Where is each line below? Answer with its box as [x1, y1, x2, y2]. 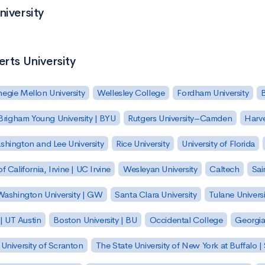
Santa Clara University [115, 188, 197, 200]
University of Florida [182, 138, 255, 150]
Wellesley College [97, 87, 165, 99]
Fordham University [177, 87, 249, 99]
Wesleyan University [122, 163, 198, 175]
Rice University [116, 138, 170, 150]
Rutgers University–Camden [128, 112, 232, 124]
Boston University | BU [53, 214, 137, 225]
